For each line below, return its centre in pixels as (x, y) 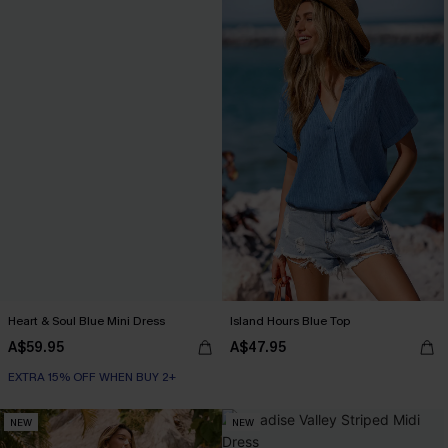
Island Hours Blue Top (290, 321)
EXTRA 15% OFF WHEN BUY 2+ (92, 377)
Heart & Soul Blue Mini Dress (86, 321)
